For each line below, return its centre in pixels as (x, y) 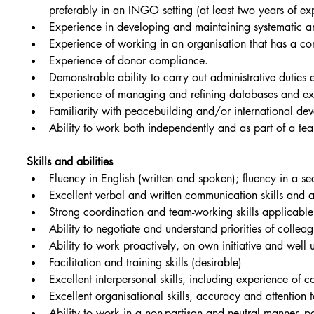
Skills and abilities (70, 162)
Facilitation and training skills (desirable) (146, 263)
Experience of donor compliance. (129, 61)
